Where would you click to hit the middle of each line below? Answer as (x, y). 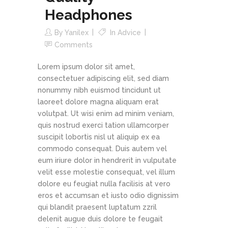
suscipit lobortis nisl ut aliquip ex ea (99, 137)
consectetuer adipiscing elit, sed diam (103, 79)
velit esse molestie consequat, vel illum (106, 172)
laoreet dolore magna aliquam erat (98, 102)
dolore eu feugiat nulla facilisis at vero (104, 184)
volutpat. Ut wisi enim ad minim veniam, (106, 114)
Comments (74, 45)
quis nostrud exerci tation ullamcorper (103, 125)
